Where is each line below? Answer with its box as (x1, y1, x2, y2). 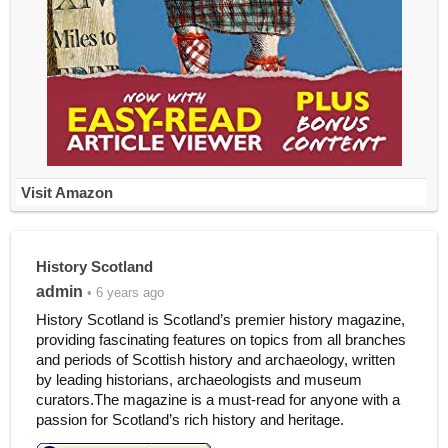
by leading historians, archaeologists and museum (35, 371, 362, 388)
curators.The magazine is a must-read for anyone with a (35, 391, 400, 408)
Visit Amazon (20, 184, 113, 201)
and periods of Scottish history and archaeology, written (35, 351, 395, 368)
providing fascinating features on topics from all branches (35, 331, 406, 348)
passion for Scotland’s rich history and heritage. (35, 411, 344, 428)
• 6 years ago (82, 285, 164, 300)
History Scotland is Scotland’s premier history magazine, (35, 311, 405, 328)
